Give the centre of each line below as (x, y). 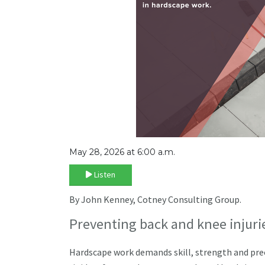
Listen (105, 175)
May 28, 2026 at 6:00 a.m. (122, 152)
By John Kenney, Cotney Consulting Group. (155, 200)
